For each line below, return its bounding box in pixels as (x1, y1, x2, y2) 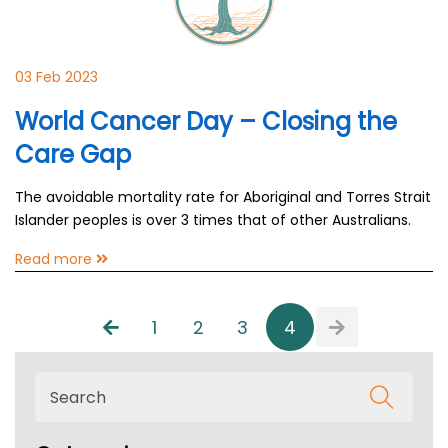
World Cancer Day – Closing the (15, 105, 397, 138)
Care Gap (15, 138, 131, 171)
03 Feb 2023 (15, 67, 98, 87)
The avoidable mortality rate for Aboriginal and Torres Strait (15, 187, 431, 207)
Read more (15, 249, 96, 269)
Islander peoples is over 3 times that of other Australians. (15, 210, 411, 230)
